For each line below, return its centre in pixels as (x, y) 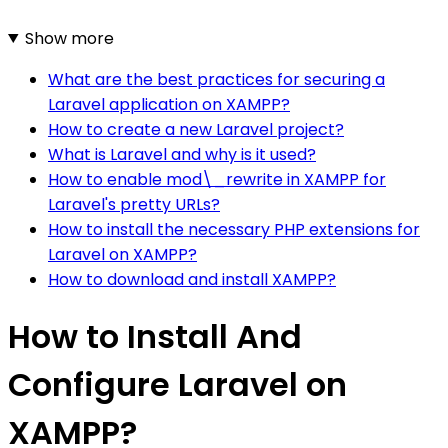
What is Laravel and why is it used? (182, 154)
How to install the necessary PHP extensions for (234, 229)
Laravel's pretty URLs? (134, 204)
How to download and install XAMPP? (192, 279)
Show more (69, 38)
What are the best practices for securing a (216, 79)
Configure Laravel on (177, 385)
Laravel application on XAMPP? (169, 104)
